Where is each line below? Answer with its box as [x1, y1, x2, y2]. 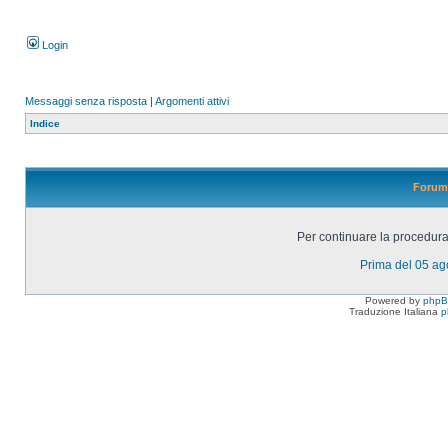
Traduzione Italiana [348, 306, 441, 317]
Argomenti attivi [155, 95, 229, 107]
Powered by [365, 295, 423, 306]
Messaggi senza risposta [25, 95, 147, 107]
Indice [30, 118, 60, 129]
